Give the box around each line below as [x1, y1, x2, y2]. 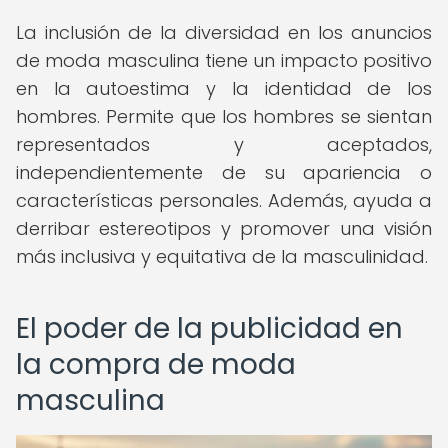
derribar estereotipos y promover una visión [16, 216, 432, 241]
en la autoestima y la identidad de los [16, 76, 432, 101]
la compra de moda [16, 345, 296, 384]
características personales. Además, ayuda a [16, 188, 432, 213]
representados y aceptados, [16, 132, 432, 157]
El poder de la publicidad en [16, 309, 403, 348]
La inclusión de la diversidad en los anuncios [16, 20, 432, 45]
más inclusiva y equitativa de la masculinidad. [16, 244, 428, 269]
